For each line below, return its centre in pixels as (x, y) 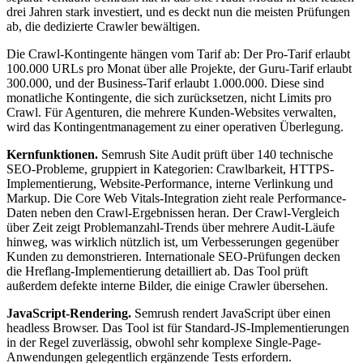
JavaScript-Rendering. (69, 314)
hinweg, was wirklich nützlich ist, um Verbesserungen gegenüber (173, 242)
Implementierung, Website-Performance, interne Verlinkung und (170, 184)
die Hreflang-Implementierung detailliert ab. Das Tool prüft (157, 271)
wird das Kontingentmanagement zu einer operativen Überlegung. (175, 127)
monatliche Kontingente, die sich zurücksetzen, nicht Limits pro (169, 98)
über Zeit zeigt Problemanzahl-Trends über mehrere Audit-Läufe (171, 228)
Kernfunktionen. (52, 155)
